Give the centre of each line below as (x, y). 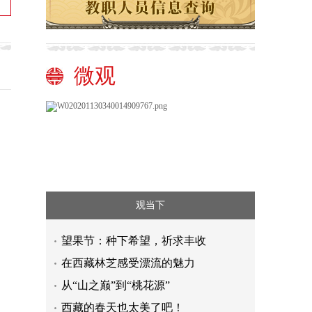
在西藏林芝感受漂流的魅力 (128, 263)
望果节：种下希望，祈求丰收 (134, 241)
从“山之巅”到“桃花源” (116, 285)
